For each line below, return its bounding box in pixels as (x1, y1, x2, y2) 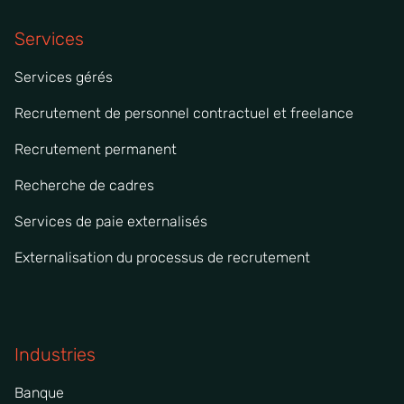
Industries (14, 343, 96, 365)
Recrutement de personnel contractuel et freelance (14, 104, 353, 122)
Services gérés (14, 68, 113, 86)
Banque (14, 383, 64, 401)
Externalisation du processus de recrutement (14, 248, 310, 266)
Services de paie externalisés (14, 212, 207, 230)
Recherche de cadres (14, 176, 154, 194)
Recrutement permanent (14, 140, 177, 158)
